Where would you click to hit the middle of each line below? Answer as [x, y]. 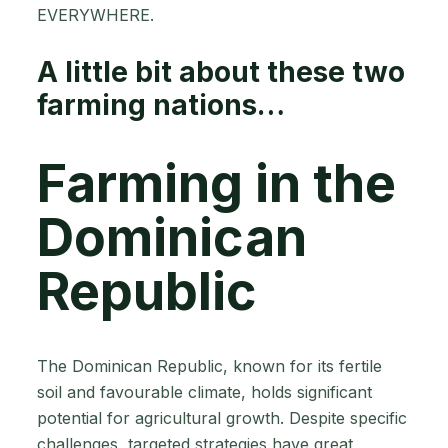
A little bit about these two [221, 71]
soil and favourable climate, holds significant [204, 392]
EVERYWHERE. [95, 14]
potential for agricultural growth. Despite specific [222, 418]
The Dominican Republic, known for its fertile [209, 366]
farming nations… [161, 104]
